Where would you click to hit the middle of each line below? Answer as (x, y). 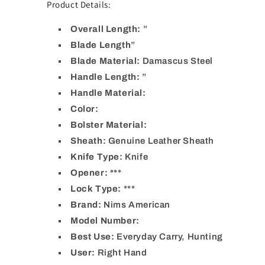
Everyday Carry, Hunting (170, 237)
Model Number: (105, 221)
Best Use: (93, 237)
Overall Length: (106, 29)
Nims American (137, 205)
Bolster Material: (109, 125)
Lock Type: (96, 189)
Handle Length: (105, 77)
